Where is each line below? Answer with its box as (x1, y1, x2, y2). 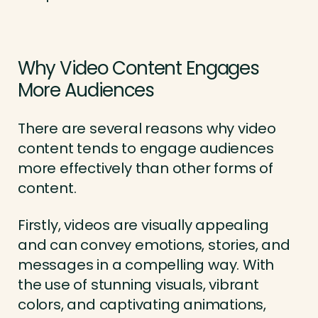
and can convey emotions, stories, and (18, 235, 290, 256)
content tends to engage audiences (18, 138, 274, 159)
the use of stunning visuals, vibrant (18, 275, 259, 295)
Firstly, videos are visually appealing (18, 215, 269, 236)
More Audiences (18, 77, 154, 104)
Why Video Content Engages (18, 55, 259, 82)
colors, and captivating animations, (18, 295, 266, 315)
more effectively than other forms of (18, 158, 273, 179)
